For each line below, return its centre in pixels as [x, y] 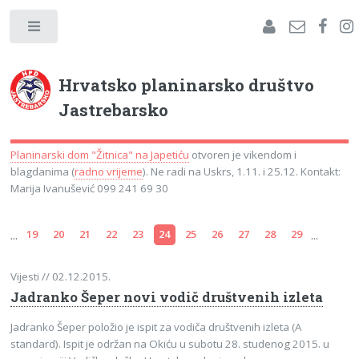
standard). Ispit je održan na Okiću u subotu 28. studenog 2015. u [170, 343]
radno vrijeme [109, 172]
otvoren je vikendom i [243, 155]
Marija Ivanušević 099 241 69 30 [90, 189]
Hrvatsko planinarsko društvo [187, 85]
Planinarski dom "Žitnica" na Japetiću [100, 155]
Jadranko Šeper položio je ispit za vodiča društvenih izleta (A [156, 327]
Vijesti [26, 277]
